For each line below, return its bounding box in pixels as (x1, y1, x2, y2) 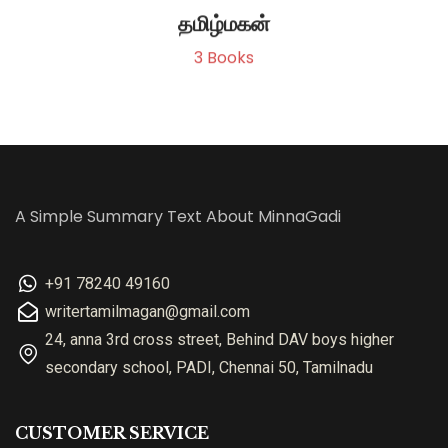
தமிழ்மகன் (178, 10, 270, 37)
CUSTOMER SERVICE (15, 422, 209, 443)
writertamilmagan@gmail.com (45, 301, 250, 321)
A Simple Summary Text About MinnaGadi (15, 204, 341, 228)
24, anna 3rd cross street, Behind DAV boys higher (45, 329, 394, 349)
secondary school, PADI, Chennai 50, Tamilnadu (45, 357, 373, 377)
